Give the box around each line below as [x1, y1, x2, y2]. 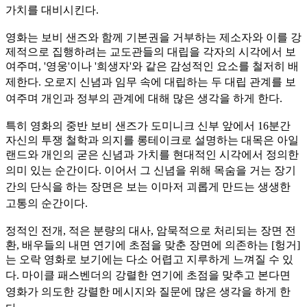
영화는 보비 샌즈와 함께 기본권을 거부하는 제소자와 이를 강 [5, 32, 302, 44]
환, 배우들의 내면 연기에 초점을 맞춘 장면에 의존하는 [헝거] [5, 239, 300, 251]
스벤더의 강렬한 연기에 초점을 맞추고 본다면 [69, 269, 291, 282]
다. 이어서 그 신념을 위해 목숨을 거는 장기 [88, 164, 296, 177]
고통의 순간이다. [5, 197, 90, 210]
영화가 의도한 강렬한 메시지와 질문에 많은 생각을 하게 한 [5, 286, 291, 298]
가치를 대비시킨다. [5, 4, 101, 16]
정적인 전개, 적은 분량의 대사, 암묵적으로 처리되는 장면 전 [5, 225, 296, 237]
